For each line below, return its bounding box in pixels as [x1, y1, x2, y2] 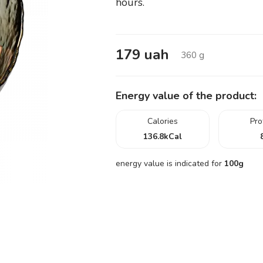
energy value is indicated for [116, 158, 224, 169]
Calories [147, 116, 178, 127]
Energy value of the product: [116, 89, 257, 103]
